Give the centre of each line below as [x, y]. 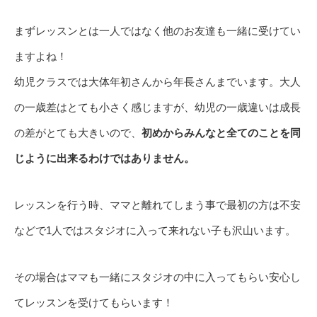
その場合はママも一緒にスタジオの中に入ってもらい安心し [157, 277]
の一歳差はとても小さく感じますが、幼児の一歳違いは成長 [157, 107]
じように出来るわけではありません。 [104, 158]
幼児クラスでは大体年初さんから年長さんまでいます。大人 [157, 81]
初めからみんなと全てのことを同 [221, 132]
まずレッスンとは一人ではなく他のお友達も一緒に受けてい [157, 30]
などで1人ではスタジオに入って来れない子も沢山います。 [155, 230]
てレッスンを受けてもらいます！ [94, 302]
